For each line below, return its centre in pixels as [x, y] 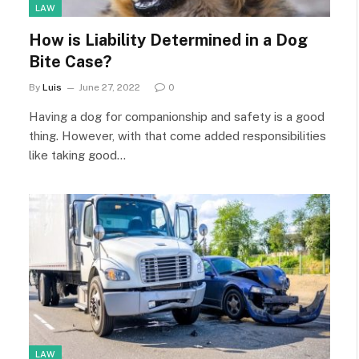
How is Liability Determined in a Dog [168, 40]
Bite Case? [70, 61]
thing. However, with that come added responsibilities [177, 135]
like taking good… [77, 155]
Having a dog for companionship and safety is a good [177, 116]
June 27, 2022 [109, 87]
